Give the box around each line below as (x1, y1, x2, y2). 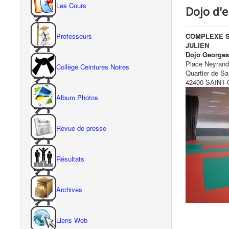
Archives (56, 185, 82, 195)
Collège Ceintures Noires (56, 62, 129, 72)
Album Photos (56, 93, 98, 103)
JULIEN (185, 40, 209, 50)
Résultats (56, 154, 84, 164)
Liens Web (56, 215, 87, 225)
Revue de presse (56, 123, 106, 133)
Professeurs (56, 31, 92, 41)
